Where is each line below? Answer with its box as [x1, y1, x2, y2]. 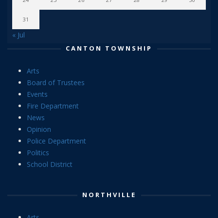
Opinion [27, 125, 51, 134]
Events [27, 90, 48, 99]
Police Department [27, 136, 86, 145]
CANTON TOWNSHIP [66, 44, 152, 53]
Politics [27, 148, 49, 157]
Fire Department [27, 101, 79, 110]
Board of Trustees [27, 78, 85, 87]
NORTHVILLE [82, 190, 136, 199]
